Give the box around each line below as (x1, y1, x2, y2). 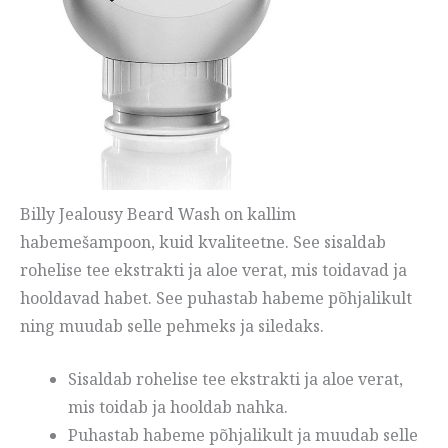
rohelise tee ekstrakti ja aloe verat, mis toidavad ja (20, 258, 407, 281)
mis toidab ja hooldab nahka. (68, 396, 288, 419)
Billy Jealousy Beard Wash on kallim (20, 202, 296, 225)
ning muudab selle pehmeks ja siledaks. (20, 314, 324, 337)
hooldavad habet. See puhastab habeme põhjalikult (20, 286, 412, 309)
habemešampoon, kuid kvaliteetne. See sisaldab (20, 230, 386, 253)
